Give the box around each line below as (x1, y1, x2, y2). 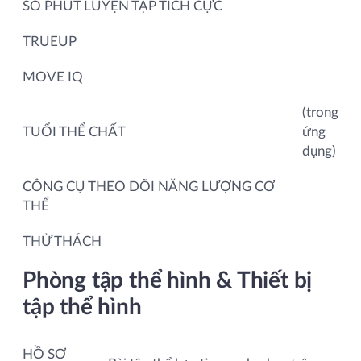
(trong (302, 105, 338, 119)
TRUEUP (23, 34, 77, 48)
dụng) (302, 143, 336, 158)
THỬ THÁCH (23, 234, 105, 248)
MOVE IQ (23, 69, 83, 84)
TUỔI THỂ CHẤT (23, 124, 126, 139)
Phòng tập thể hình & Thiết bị (23, 268, 313, 292)
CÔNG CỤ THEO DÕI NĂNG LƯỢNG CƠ (23, 179, 275, 193)
